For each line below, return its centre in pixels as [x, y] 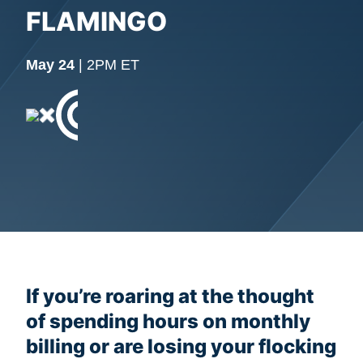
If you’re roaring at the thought [170, 296]
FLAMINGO [96, 22]
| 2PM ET [107, 64]
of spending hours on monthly [168, 321]
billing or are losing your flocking [181, 346]
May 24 [50, 64]
